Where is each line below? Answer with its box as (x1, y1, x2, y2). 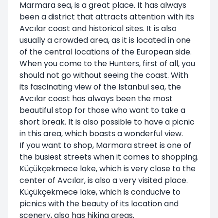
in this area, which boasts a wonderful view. (19, 127, 183, 139)
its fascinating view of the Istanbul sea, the (19, 81, 181, 92)
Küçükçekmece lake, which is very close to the (19, 163, 196, 174)
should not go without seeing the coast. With (19, 69, 188, 81)
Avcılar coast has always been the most (19, 92, 173, 104)
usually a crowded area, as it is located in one (19, 34, 191, 46)
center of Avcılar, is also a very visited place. (19, 174, 188, 186)
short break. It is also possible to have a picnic (19, 116, 195, 127)
